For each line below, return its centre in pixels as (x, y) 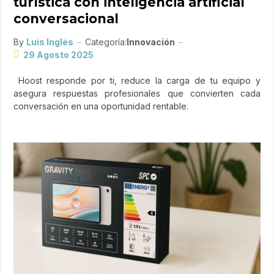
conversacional (66, 18)
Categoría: (106, 42)
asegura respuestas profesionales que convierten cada (137, 93)
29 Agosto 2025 (58, 54)
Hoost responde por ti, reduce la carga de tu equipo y (137, 80)
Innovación (151, 42)
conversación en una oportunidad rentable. (101, 106)
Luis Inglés (50, 42)
